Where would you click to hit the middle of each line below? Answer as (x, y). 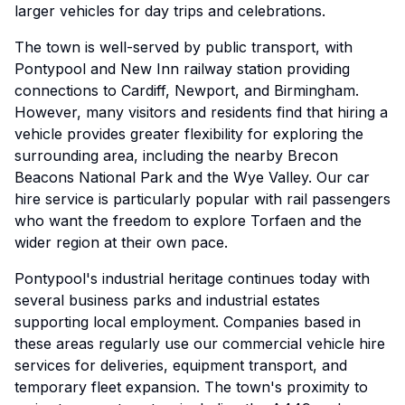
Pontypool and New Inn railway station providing (182, 69)
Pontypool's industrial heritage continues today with (192, 278)
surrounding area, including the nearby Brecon (176, 155)
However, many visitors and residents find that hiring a (201, 112)
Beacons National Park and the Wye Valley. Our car (192, 177)
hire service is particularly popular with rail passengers (202, 199)
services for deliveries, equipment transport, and (181, 365)
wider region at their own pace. (121, 242)
